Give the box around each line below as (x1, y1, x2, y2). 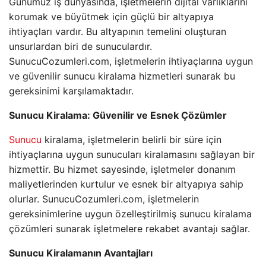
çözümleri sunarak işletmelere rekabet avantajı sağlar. (9, 223, 250, 235)
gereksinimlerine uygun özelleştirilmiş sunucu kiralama (9, 208, 252, 220)
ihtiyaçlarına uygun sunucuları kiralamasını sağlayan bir (9, 148, 255, 160)
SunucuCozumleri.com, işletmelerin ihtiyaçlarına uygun (9, 55, 253, 67)
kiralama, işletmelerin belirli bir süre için (42, 134, 221, 145)
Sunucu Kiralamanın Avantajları (9, 247, 153, 259)
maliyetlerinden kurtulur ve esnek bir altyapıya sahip (9, 178, 243, 190)
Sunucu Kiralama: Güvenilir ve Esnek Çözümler (9, 109, 227, 121)
